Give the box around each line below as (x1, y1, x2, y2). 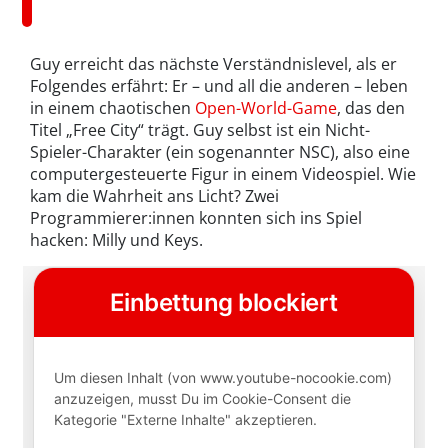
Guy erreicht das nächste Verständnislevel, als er (30, 52, 397, 75)
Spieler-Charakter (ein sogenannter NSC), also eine (30, 140, 410, 163)
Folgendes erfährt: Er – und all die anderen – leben (30, 74, 408, 97)
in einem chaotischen (30, 96, 195, 119)
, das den (337, 96, 405, 119)
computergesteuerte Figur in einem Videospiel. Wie (30, 162, 416, 185)
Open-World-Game (195, 96, 337, 119)
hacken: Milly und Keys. (30, 228, 203, 251)
